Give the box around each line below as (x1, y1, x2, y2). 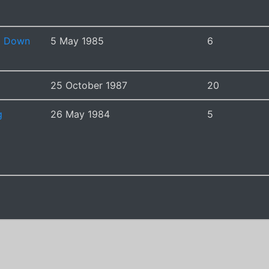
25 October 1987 (50, 79, 127, 91)
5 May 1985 (50, 34, 104, 47)
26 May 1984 (50, 107, 110, 120)
